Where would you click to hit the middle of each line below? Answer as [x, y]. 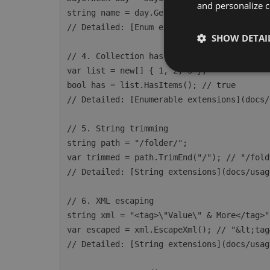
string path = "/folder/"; [127, 143]
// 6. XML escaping [111, 201]
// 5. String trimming [118, 128]
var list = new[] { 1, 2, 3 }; [137, 71]
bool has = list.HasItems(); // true [152, 85]
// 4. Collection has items [130, 56]
